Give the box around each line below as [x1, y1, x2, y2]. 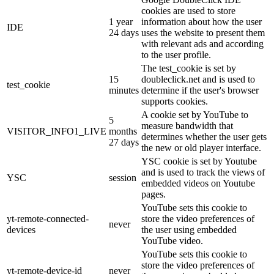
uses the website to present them [141, 28, 265, 39]
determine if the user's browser [141, 85, 259, 96]
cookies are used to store [141, 6, 235, 17]
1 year [109, 17, 133, 28]
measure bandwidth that [141, 120, 233, 131]
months [109, 126, 137, 137]
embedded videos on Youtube [141, 178, 255, 189]
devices [7, 224, 35, 235]
